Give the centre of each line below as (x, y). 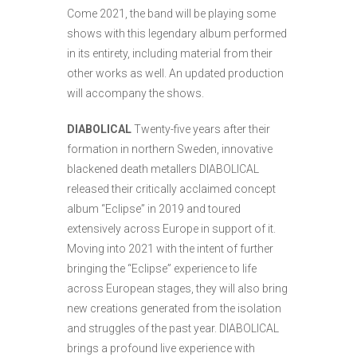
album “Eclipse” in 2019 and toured (154, 209)
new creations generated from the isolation (174, 309)
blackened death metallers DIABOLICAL (163, 169)
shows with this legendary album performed (177, 34)
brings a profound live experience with (161, 349)
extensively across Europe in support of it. (171, 229)
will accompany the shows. (135, 94)
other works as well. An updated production (175, 74)
